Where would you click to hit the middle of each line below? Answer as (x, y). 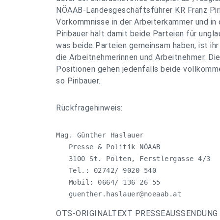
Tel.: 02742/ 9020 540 (106, 170)
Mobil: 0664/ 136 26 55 (108, 182)
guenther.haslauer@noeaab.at (125, 194)
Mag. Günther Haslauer (100, 135)
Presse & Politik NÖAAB (108, 147)
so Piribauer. (78, 81)
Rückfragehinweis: (89, 108)
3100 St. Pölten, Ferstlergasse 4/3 (133, 159)
